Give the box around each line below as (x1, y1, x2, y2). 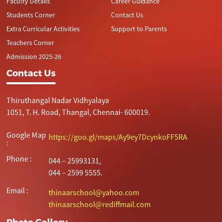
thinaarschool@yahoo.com (48, 187, 139, 197)
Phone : (6, 154, 32, 164)
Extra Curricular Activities (6, 24, 80, 33)
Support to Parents (111, 24, 167, 33)
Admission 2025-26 (6, 52, 62, 61)
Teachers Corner (6, 38, 55, 47)
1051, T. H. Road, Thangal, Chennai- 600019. (6, 107, 151, 117)
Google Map (6, 130, 47, 140)
